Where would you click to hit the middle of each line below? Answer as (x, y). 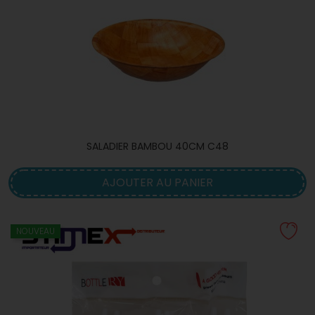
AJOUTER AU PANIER (157, 182)
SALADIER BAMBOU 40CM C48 (157, 146)
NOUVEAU (36, 231)
